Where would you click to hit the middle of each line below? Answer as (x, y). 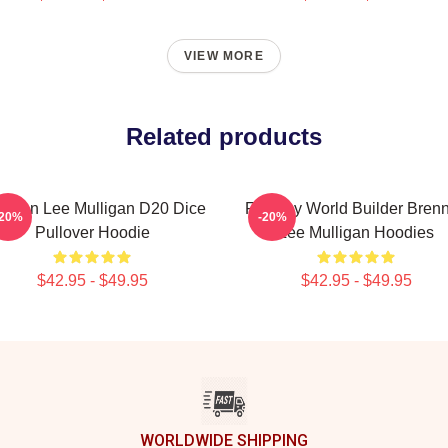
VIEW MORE (224, 56)
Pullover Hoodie (92, 232)
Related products (224, 136)
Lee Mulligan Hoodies (356, 232)
